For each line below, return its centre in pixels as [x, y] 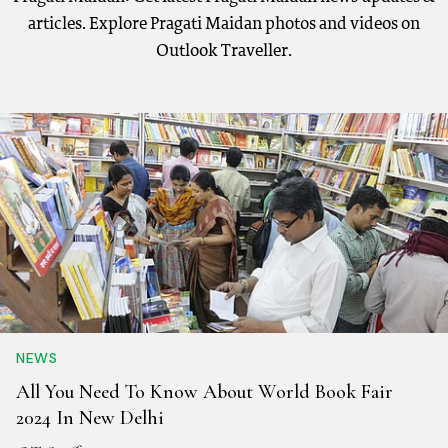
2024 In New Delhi [90, 418]
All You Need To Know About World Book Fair [204, 392]
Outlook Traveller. [224, 52]
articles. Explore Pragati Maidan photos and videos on [224, 25]
